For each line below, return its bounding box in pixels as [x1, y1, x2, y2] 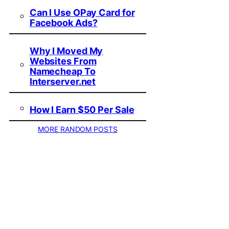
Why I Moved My [29, 45, 103, 57]
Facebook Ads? [29, 17, 98, 29]
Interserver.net [29, 76, 96, 87]
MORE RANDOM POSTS [38, 125, 118, 134]
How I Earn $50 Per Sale [29, 104, 134, 116]
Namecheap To [29, 66, 96, 77]
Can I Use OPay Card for [29, 7, 135, 18]
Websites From [29, 56, 97, 67]
